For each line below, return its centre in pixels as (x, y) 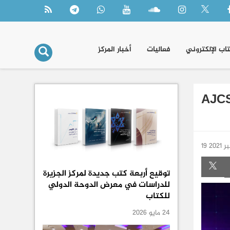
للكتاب (158, 197)
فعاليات (159, 50)
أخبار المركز (115, 50)
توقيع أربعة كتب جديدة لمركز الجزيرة (107, 174)
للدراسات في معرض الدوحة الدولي (109, 185)
